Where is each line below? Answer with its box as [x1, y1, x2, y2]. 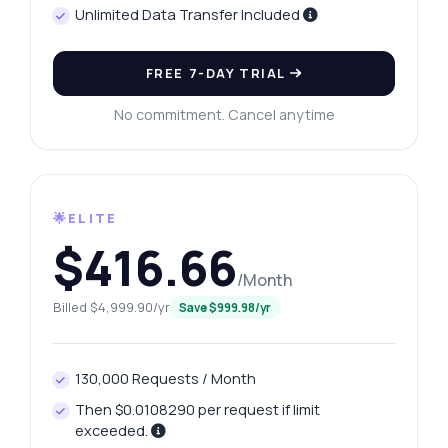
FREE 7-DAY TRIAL [145, 64, 290, 83]
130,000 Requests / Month [75, 369, 257, 389]
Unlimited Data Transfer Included [75, 5, 304, 25]
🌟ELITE [52, 209, 118, 228]
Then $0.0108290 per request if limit [75, 400, 321, 420]
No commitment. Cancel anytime [113, 105, 335, 125]
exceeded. [75, 421, 152, 441]
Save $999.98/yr [178, 300, 271, 316]
